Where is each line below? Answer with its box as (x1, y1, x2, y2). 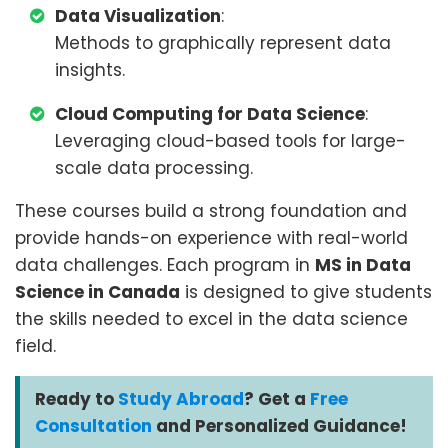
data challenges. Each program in (15, 253, 315, 277)
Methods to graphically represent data (55, 31, 391, 55)
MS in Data (315, 253, 411, 277)
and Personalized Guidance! (152, 414, 407, 438)
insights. (55, 58, 125, 82)
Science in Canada (15, 280, 180, 304)
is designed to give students (180, 280, 432, 304)
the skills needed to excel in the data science (15, 307, 408, 331)
